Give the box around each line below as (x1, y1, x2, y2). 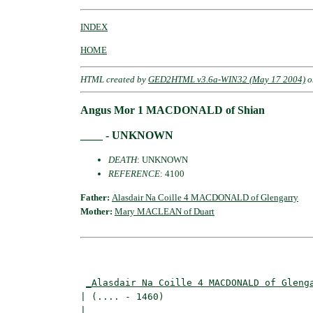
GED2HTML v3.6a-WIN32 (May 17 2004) (148, 73, 305, 85)
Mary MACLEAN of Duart (115, 205, 214, 217)
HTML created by (80, 73, 148, 85)
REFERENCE (108, 168, 160, 180)
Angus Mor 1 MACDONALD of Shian (80, 104, 265, 117)
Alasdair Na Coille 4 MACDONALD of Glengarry (112, 191, 298, 203)
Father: (80, 191, 112, 203)
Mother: (80, 205, 115, 217)
